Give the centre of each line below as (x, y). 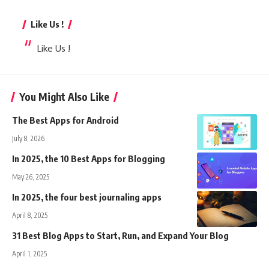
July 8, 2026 (28, 138)
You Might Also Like (64, 96)
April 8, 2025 (30, 215)
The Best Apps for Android (65, 120)
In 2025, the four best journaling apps (87, 197)
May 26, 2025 (31, 177)
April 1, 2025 (29, 253)
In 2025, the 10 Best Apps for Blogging (89, 158)
